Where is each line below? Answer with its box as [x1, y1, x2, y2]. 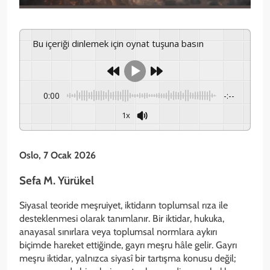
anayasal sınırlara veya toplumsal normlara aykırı [19, 225, 217, 237]
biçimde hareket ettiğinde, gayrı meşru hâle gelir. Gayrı [19, 239, 237, 251]
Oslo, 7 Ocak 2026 [19, 149, 96, 161]
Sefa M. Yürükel [19, 174, 94, 188]
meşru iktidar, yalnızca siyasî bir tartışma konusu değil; [19, 252, 236, 264]
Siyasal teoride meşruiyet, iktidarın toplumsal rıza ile [19, 199, 228, 211]
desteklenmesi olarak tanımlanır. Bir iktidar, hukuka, [19, 212, 224, 224]
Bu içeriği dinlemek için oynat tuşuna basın [39, 37, 204, 49]
